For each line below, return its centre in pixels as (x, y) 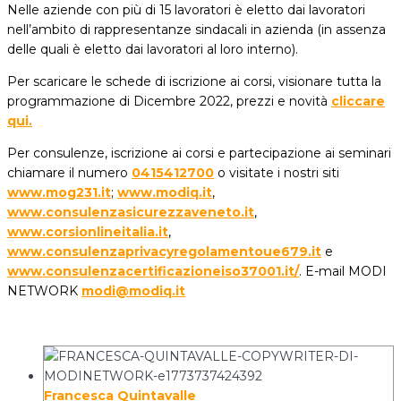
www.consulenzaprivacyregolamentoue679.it (164, 251)
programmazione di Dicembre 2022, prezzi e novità (169, 101)
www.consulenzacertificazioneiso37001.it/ (153, 271)
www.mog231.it (59, 192)
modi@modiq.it (133, 290)
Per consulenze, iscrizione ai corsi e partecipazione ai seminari (199, 153)
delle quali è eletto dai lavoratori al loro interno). (153, 49)
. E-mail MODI (343, 271)
